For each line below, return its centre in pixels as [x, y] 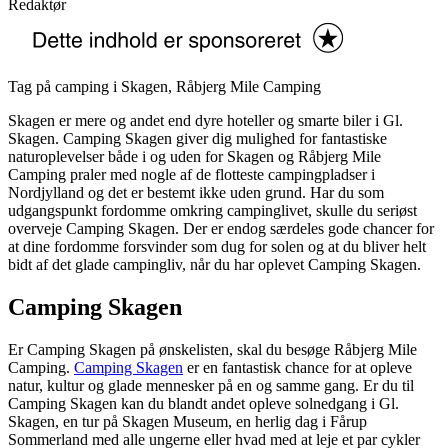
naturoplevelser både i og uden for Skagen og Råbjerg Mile [194, 157]
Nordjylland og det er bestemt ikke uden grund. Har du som [196, 193]
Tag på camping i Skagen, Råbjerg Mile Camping [164, 87]
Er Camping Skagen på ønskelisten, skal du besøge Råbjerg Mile [212, 350]
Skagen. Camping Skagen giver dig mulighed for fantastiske [197, 139]
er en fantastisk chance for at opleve [297, 368]
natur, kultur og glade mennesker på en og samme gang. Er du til [211, 386]
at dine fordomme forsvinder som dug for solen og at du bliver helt [217, 247]
